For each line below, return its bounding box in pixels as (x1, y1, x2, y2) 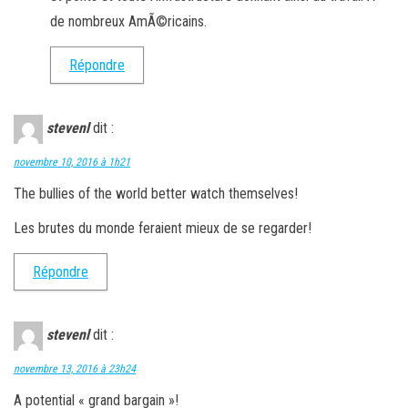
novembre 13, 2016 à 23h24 (14, 362, 136, 375)
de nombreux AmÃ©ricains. (50, 12, 207, 30)
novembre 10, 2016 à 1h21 (14, 155, 130, 168)
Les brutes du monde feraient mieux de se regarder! (14, 219, 311, 237)
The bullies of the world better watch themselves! (14, 184, 298, 202)
